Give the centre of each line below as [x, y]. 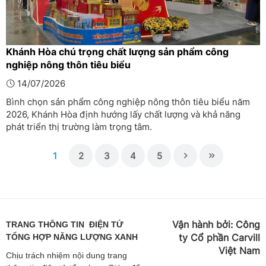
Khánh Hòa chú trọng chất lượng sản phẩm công [117, 52]
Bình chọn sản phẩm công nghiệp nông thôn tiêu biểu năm [128, 102]
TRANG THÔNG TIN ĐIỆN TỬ [65, 224]
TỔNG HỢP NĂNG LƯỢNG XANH [72, 237]
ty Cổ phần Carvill [219, 237]
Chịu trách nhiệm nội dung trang [66, 255]
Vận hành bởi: [204, 224]
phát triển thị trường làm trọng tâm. [79, 127]
